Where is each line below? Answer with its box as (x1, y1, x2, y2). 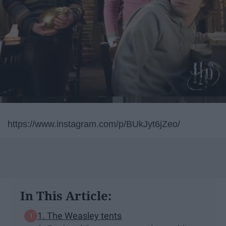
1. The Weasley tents (37, 210, 122, 221)
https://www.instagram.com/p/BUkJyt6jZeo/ (8, 119, 180, 129)
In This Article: (20, 187, 111, 204)
